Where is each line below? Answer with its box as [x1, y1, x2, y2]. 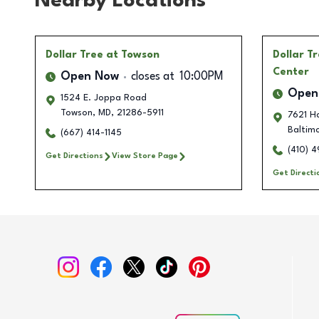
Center [272, 67, 309, 78]
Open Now [61, 71, 119, 83]
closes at [131, 71, 174, 83]
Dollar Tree [46, 50, 103, 61]
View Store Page [112, 152, 178, 161]
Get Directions [46, 152, 103, 161]
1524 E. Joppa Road [61, 93, 147, 103]
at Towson [106, 50, 159, 61]
